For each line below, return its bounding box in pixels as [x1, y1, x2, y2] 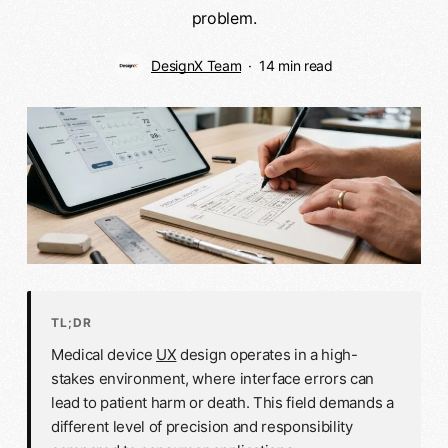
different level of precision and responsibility [50, 417, 353, 437]
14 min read [259, 56, 333, 74]
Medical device [50, 345, 157, 365]
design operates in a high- [176, 345, 358, 365]
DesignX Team [151, 56, 242, 74]
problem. [191, 7, 257, 28]
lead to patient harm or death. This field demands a [50, 393, 394, 413]
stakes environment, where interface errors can [50, 369, 375, 389]
